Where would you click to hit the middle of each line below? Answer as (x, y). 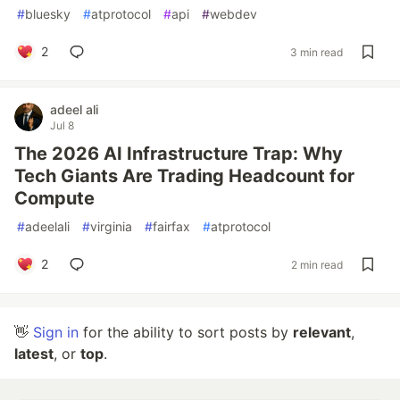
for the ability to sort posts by (186, 332)
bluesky (48, 14)
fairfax (171, 226)
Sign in (56, 332)
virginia (111, 226)
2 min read (317, 264)
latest (34, 354)
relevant (322, 332)
